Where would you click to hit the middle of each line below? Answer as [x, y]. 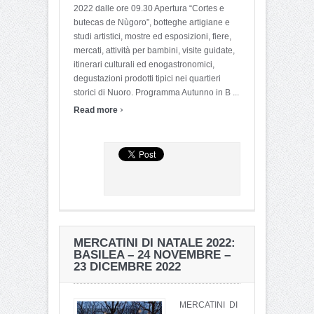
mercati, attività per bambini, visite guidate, [154, 50]
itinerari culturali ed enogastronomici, [144, 64]
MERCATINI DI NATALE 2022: [155, 243]
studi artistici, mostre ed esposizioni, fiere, [152, 36]
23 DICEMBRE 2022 [127, 266]
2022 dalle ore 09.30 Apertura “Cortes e [149, 8]
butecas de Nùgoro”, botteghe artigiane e [152, 22]
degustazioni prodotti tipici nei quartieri [147, 78]
